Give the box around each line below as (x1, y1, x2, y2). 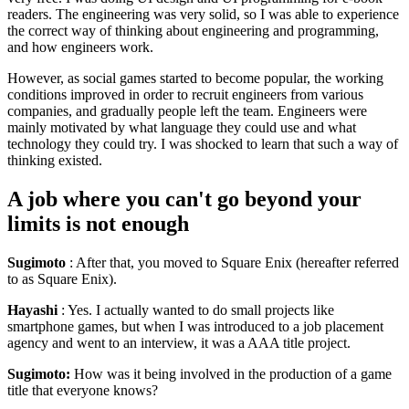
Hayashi (7, 301, 58, 318)
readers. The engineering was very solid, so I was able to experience (7, 5, 399, 22)
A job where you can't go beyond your (7, 186, 362, 211)
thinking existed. (7, 152, 102, 168)
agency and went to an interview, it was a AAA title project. (7, 334, 351, 351)
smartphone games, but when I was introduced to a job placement (7, 318, 383, 334)
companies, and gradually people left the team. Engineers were (7, 102, 367, 119)
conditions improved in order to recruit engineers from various (7, 86, 363, 102)
